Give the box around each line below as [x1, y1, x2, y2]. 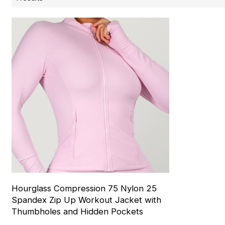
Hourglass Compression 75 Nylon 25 [12, 183, 157, 193]
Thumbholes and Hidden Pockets [12, 206, 144, 216]
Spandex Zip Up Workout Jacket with [12, 194, 162, 205]
